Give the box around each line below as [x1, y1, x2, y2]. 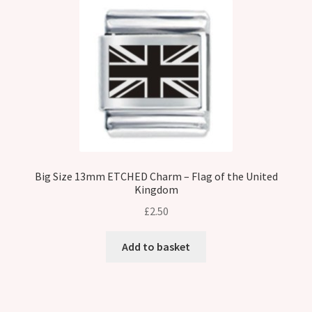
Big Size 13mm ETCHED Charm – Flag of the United [34, 169, 278, 184]
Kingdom [134, 182, 178, 197]
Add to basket [122, 239, 190, 253]
